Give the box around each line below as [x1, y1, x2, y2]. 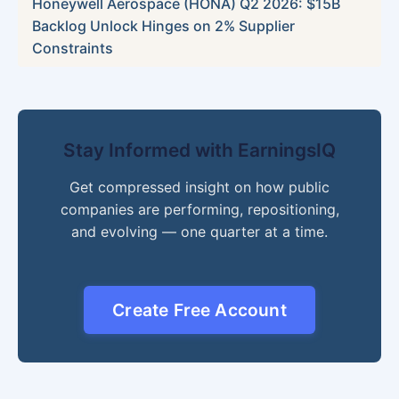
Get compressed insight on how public [69, 178, 330, 197]
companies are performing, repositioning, [60, 200, 339, 219]
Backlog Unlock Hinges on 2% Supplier [32, 17, 295, 36]
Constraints [32, 39, 113, 58]
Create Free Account [112, 299, 287, 322]
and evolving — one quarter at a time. [71, 223, 328, 241]
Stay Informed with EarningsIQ [63, 139, 336, 162]
